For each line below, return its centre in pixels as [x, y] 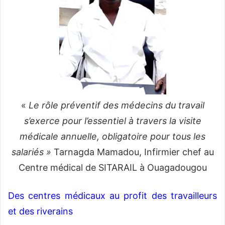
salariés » [32, 152]
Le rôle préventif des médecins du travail [116, 105]
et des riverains [40, 211]
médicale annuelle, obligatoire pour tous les [113, 137]
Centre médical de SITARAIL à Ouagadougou [113, 168]
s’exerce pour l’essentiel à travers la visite [113, 121]
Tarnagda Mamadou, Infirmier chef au [134, 152]
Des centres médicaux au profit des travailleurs [113, 196]
